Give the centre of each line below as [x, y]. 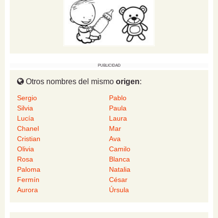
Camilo [120, 149]
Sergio [27, 98]
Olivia [26, 149]
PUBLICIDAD [109, 66]
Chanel [28, 129]
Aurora [27, 190]
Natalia [120, 170]
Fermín [28, 180]
